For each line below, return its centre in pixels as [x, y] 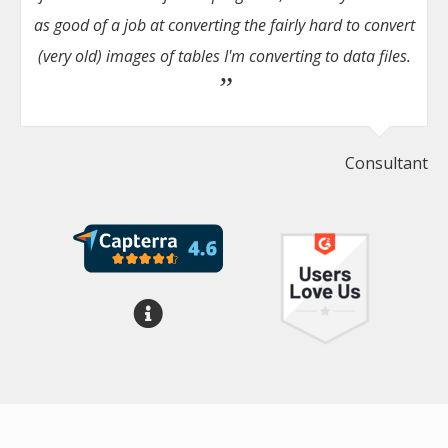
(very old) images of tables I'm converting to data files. [224, 56]
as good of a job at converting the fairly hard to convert [224, 25]
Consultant [386, 163]
